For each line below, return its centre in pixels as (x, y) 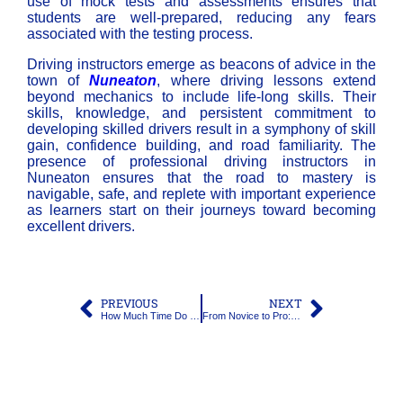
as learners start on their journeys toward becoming (201, 210)
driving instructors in (300, 162)
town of (58, 81)
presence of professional (125, 162)
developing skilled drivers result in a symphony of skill (201, 130)
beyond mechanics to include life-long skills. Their (201, 97)
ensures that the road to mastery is (233, 178)
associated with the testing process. (140, 34)
